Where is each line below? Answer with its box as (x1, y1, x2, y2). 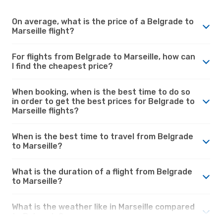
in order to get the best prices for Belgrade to (12, 96, 195, 106)
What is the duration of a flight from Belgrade (12, 166, 192, 176)
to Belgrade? (12, 211, 63, 221)
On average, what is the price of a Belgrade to (12, 16, 194, 26)
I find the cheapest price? (12, 61, 113, 71)
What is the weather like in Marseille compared (12, 202, 195, 212)
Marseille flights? (12, 106, 79, 115)
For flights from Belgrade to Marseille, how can (12, 52, 195, 61)
